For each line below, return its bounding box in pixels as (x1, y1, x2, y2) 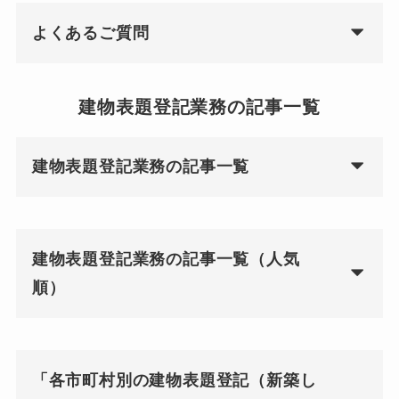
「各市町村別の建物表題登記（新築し (31, 370, 317, 389)
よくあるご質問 (31, 24, 150, 43)
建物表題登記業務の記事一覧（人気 (31, 250, 300, 269)
